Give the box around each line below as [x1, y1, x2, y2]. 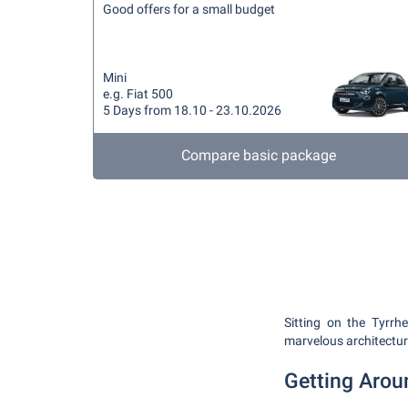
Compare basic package [180, 147, 336, 164]
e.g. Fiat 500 [103, 87, 173, 101]
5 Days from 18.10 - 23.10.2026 [103, 103, 281, 117]
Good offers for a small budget [103, 2, 275, 16]
